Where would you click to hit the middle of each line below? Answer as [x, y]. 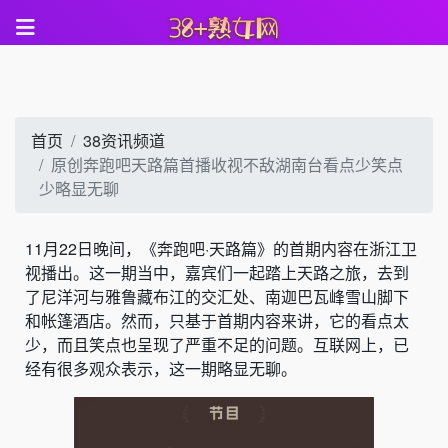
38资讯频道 [124, 140]
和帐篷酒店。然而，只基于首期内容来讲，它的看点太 [217, 320]
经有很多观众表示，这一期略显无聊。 [161, 368]
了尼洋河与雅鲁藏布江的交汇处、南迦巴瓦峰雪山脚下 [217, 296]
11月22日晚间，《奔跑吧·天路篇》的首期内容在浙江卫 [221, 248]
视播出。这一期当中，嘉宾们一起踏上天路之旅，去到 [217, 272]
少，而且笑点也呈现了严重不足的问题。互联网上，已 [217, 344]
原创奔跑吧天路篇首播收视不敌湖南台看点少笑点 [227, 164]
